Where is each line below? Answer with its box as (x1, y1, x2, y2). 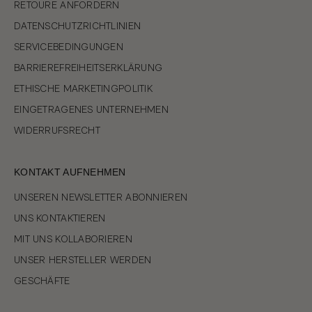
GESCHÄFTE (14, 275, 70, 287)
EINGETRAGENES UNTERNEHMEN (14, 104, 169, 116)
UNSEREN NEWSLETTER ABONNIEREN (14, 192, 188, 203)
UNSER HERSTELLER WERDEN (14, 254, 152, 266)
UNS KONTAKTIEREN (14, 212, 106, 224)
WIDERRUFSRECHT (14, 125, 100, 136)
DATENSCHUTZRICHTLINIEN (14, 20, 141, 32)
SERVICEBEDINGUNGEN (14, 41, 124, 53)
